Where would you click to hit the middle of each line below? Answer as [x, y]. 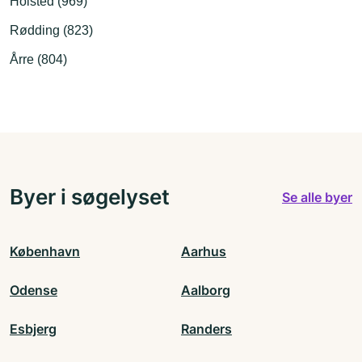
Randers [206, 329]
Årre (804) [38, 60]
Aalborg [206, 290]
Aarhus [204, 252]
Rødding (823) [51, 31]
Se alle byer [317, 197]
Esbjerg [33, 329]
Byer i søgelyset [90, 197]
